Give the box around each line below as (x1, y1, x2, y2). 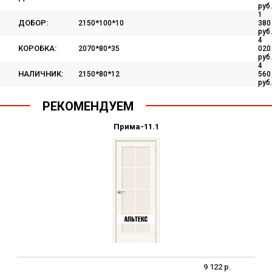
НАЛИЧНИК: (18, 69, 63, 78)
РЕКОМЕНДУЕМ (42, 99, 134, 114)
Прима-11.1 (113, 122, 159, 131)
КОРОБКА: (18, 44, 56, 53)
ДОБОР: (18, 18, 48, 27)
